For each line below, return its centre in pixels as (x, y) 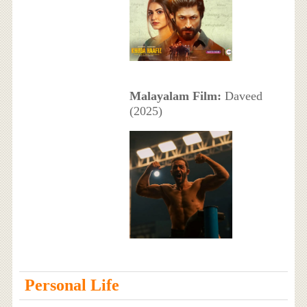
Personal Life (72, 285)
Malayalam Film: (175, 96)
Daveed (242, 96)
